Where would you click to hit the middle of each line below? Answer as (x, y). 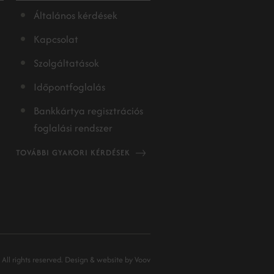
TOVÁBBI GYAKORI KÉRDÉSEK (73, 153)
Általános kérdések (76, 15)
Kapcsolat (56, 39)
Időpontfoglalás (69, 87)
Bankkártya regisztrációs (88, 111)
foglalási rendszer (73, 128)
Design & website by (99, 260)
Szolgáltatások (66, 63)
